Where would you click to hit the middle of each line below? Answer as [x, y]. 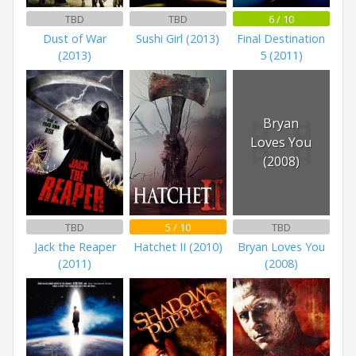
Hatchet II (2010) [178, 247]
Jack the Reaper [75, 247]
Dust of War [75, 39]
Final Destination [281, 39]
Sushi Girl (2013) [178, 39]
